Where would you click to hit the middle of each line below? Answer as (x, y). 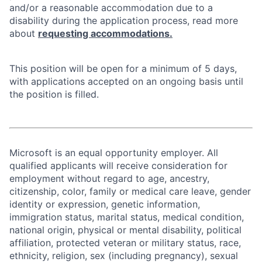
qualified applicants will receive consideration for (118, 166)
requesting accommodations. (105, 33)
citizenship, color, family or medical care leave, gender (130, 191)
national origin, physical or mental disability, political (125, 230)
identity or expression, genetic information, (105, 204)
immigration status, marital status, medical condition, (127, 217)
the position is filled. (54, 94)
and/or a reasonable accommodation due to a (111, 8)
